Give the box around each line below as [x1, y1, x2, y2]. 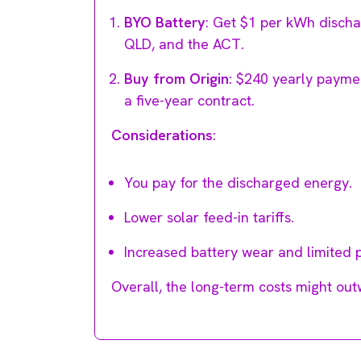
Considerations [111, 125, 213, 144]
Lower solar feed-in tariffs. [124, 207, 294, 226]
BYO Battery [124, 12, 205, 31]
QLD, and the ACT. [124, 34, 244, 53]
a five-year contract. [124, 90, 255, 110]
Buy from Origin [124, 68, 229, 88]
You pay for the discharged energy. [124, 172, 352, 192]
